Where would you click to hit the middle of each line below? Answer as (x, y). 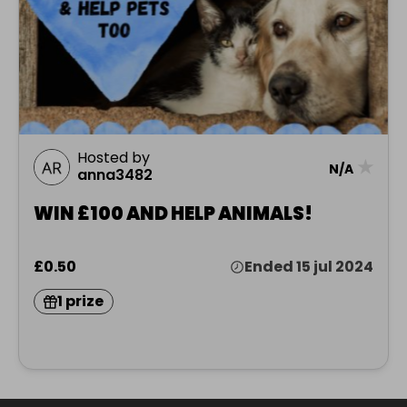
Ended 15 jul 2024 (309, 267)
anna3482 (115, 175)
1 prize (80, 302)
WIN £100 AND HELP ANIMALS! (173, 214)
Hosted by (114, 158)
